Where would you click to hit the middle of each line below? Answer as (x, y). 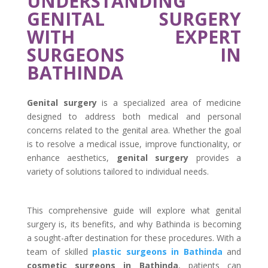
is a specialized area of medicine (169, 102)
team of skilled (60, 251)
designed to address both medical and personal (134, 116)
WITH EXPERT (134, 36)
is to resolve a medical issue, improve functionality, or (134, 144)
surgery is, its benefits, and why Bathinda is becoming (134, 224)
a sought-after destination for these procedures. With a (134, 237)
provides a (215, 157)
